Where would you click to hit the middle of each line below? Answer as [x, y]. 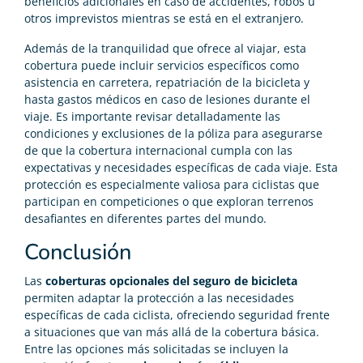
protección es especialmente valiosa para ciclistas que [172, 184]
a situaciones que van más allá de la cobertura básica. [172, 331]
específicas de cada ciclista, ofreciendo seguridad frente [177, 314]
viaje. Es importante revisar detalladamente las [152, 116]
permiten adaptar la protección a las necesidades [159, 297]
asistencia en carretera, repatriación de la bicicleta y [167, 82]
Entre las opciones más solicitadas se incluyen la [156, 348]
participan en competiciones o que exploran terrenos [169, 201]
